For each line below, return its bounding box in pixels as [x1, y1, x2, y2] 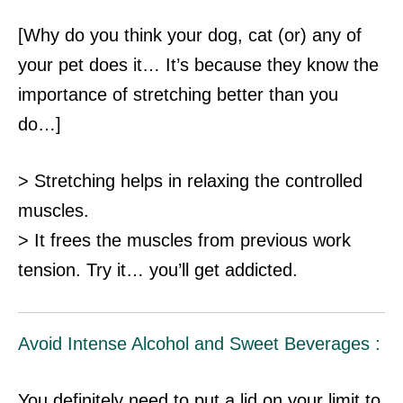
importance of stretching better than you [18, 85, 338, 105]
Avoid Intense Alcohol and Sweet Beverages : [18, 334, 381, 354]
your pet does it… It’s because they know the [18, 55, 379, 76]
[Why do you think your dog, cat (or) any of [18, 25, 362, 46]
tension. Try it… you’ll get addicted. [18, 260, 298, 281]
